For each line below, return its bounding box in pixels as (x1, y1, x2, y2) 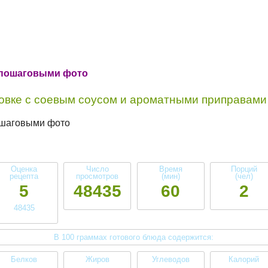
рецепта (10, 171, 39, 181)
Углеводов (151, 254, 190, 264)
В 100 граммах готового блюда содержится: (54, 233, 214, 242)
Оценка (11, 164, 38, 173)
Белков (11, 254, 38, 264)
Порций (230, 164, 257, 173)
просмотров (76, 171, 119, 181)
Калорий (229, 254, 260, 264)
